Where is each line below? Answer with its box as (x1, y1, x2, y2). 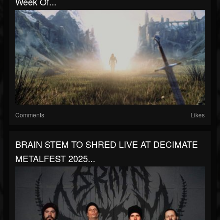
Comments (15, 110, 44, 119)
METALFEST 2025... (15, 151, 95, 165)
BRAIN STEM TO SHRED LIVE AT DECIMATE (15, 137, 198, 150)
